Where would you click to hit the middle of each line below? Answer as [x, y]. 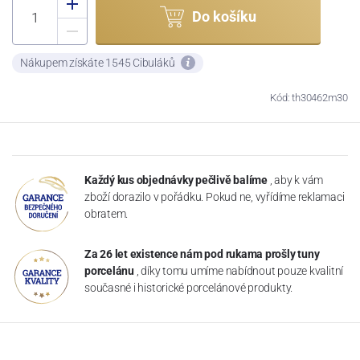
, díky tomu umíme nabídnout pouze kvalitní [240, 270]
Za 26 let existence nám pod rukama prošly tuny [202, 254]
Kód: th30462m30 [309, 97]
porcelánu [109, 270]
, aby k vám [297, 180]
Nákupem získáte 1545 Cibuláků [99, 62]
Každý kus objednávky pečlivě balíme [176, 180]
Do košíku [224, 17]
